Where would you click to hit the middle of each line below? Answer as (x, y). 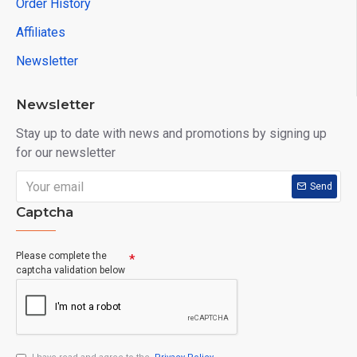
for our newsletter (66, 153)
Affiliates (41, 32)
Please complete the (61, 256)
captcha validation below (71, 270)
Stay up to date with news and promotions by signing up (171, 133)
